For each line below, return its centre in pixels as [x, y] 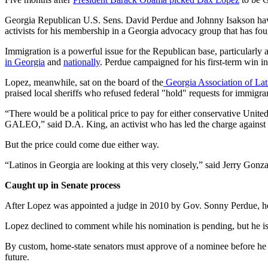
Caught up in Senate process [63, 185]
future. [17, 257]
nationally [82, 62]
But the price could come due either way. [82, 145]
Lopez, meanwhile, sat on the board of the [84, 83]
